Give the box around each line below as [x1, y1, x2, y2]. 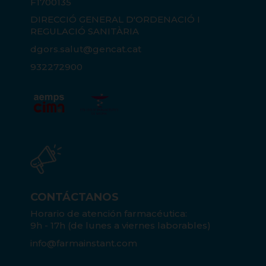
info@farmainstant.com [30, 237, 137, 249]
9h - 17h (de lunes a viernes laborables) [30, 219, 211, 231]
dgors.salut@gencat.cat [30, 43, 141, 55]
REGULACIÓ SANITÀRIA [30, 26, 139, 37]
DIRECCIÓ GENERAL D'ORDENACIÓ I [30, 14, 200, 26]
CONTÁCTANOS [30, 190, 119, 204]
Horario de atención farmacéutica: [30, 207, 187, 219]
